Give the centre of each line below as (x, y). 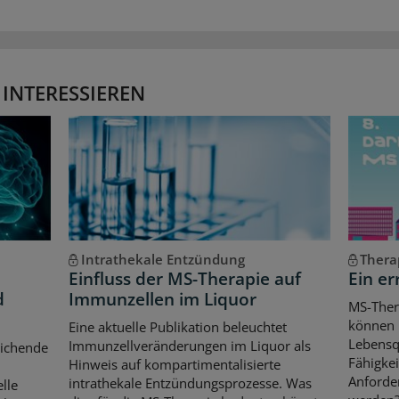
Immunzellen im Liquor (163, 299)
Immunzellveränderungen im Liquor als (190, 346)
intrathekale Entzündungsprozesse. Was (191, 383)
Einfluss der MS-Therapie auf (185, 278)
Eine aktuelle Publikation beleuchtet (178, 327)
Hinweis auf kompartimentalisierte (175, 365)
